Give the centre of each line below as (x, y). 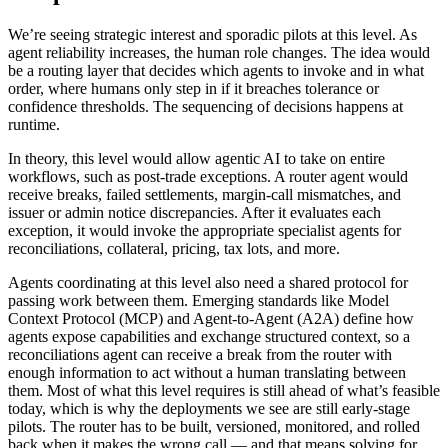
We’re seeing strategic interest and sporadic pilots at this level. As (212, 35)
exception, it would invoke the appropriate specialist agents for (204, 231)
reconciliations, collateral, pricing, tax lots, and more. (174, 249)
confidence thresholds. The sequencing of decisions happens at (205, 107)
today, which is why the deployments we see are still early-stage (209, 409)
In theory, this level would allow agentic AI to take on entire (196, 159)
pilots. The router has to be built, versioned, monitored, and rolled (214, 427)
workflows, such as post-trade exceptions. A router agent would (208, 177)
